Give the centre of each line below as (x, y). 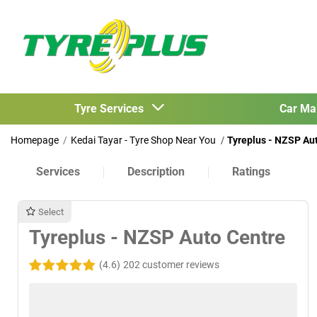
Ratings (251, 172)
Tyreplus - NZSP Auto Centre (157, 238)
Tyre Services (111, 109)
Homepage (35, 140)
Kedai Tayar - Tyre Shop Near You (144, 140)
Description (156, 172)
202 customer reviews (171, 265)
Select (51, 212)
